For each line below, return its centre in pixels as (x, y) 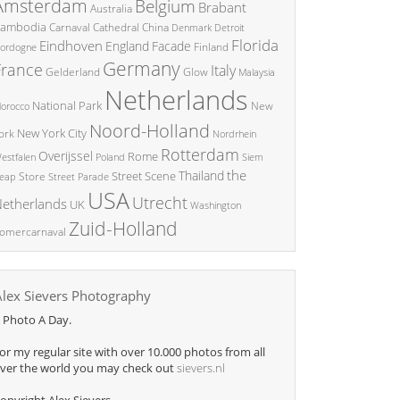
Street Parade (79, 176)
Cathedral (116, 27)
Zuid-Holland (123, 229)
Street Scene (144, 176)
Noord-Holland (150, 131)
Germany (142, 69)
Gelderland (73, 72)
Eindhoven (71, 46)
